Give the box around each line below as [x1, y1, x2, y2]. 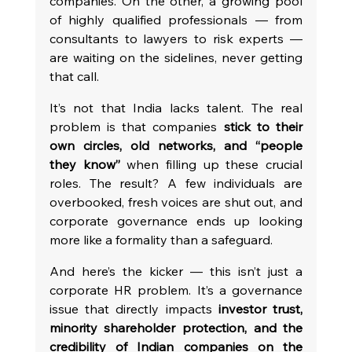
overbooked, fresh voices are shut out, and [49, 194, 303, 210]
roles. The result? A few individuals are [49, 175, 303, 191]
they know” [49, 156, 120, 172]
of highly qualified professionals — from [49, 12, 303, 27]
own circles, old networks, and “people [49, 137, 303, 153]
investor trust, [218, 301, 303, 317]
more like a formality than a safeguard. [49, 232, 273, 247]
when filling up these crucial [119, 156, 303, 172]
